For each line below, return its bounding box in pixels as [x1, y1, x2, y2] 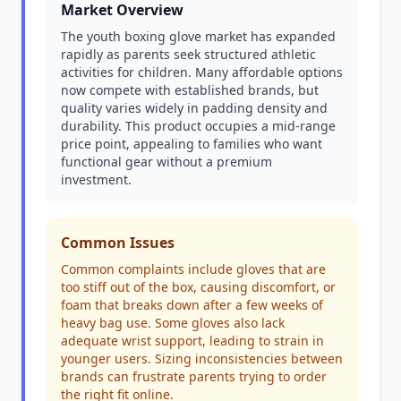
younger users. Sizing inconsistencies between [61, 350, 343, 367]
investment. [61, 171, 132, 188]
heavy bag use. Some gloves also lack [61, 314, 285, 331]
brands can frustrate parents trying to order [61, 368, 327, 385]
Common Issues [61, 233, 175, 252]
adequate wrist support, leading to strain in [61, 332, 324, 349]
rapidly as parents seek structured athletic [61, 46, 316, 63]
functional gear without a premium [61, 153, 272, 170]
